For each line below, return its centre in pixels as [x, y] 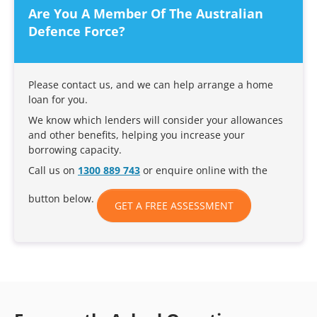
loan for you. [58, 99]
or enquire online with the [204, 170]
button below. [63, 199]
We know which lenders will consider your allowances [156, 120]
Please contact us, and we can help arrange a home [151, 85]
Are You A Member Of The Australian [146, 13]
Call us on [53, 170]
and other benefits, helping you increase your [137, 135]
